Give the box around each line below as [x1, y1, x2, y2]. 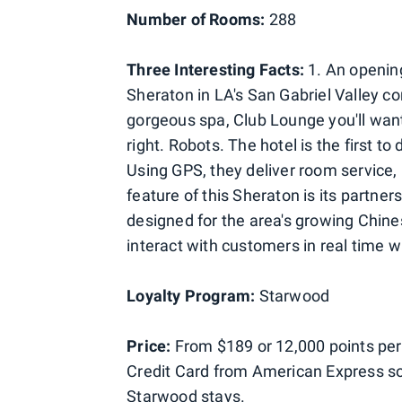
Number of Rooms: [127, 10, 266, 29]
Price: [127, 336, 171, 355]
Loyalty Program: [127, 286, 256, 305]
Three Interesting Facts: [127, 60, 305, 79]
